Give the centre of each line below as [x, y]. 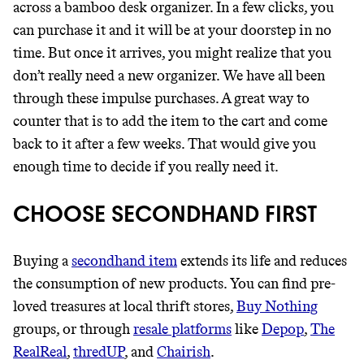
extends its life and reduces [262, 261]
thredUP [99, 352]
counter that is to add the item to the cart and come [170, 121]
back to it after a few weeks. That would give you [165, 144]
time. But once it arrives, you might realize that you [172, 53]
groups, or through [73, 329]
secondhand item [124, 261]
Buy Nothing [277, 306]
